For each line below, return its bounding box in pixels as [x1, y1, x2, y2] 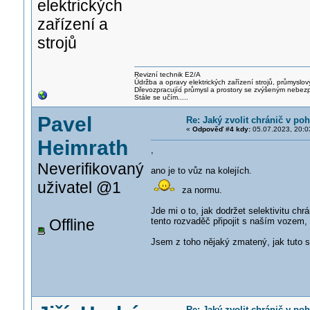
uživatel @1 [37, 179, 121, 197]
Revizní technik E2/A [134, 71, 201, 78]
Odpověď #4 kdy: [192, 125, 250, 133]
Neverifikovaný [37, 160, 144, 178]
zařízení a [37, 15, 108, 33]
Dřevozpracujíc [134, 86, 181, 93]
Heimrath [37, 136, 128, 159]
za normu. [176, 185, 222, 195]
